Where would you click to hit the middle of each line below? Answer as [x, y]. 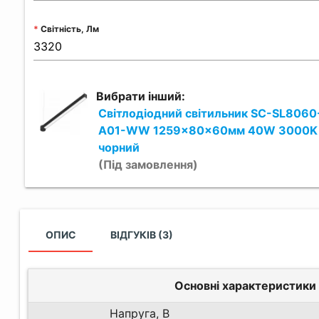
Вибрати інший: [141, 96]
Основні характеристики [245, 286]
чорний [119, 148]
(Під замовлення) [148, 165]
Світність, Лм [70, 29]
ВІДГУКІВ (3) [141, 235]
